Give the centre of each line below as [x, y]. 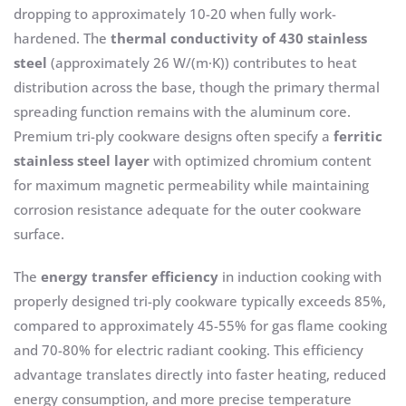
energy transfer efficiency [130, 277]
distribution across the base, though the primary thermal [197, 87]
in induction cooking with [300, 277]
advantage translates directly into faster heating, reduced [200, 375]
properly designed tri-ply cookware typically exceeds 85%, [200, 301]
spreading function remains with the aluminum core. [182, 112]
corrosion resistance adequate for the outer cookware [188, 210]
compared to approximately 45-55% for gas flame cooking [200, 326]
